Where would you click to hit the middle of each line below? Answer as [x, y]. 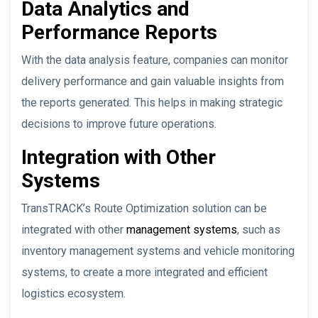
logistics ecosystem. [73, 293]
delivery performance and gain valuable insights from [153, 81]
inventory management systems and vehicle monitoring [158, 251]
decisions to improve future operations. [119, 124]
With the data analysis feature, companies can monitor [155, 60]
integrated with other [74, 229]
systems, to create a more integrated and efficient [144, 272]
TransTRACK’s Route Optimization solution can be [144, 208]
